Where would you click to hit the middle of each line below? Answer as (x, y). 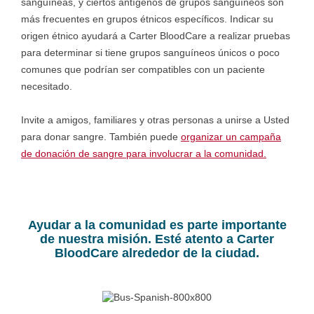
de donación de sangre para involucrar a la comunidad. (144, 153)
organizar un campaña (231, 137)
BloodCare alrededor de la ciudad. (157, 253)
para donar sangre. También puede (101, 137)
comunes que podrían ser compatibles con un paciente (143, 69)
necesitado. (47, 86)
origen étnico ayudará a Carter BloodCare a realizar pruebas (156, 36)
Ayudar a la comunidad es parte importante (157, 225)
